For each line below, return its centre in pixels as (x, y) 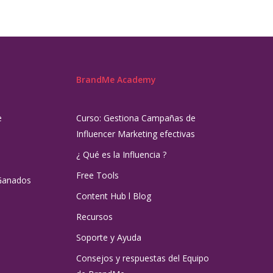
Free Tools (98, 175)
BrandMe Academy (116, 80)
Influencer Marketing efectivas (136, 134)
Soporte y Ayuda (109, 238)
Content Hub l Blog (114, 196)
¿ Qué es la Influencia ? (122, 155)
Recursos (95, 217)
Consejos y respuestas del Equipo (143, 258)
